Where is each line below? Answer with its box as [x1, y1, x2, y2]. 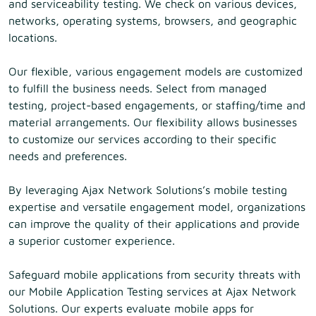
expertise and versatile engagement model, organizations [8, 200, 305, 213]
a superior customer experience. [8, 234, 175, 247]
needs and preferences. [8, 150, 127, 162]
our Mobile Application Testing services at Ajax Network [8, 285, 296, 298]
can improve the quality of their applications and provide [8, 217, 300, 230]
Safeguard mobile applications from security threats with [8, 268, 300, 281]
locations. [8, 31, 57, 44]
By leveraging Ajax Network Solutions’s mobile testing [8, 183, 287, 196]
